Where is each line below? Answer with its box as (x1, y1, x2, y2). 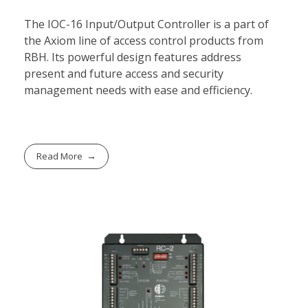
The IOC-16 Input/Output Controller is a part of (24, 16, 269, 32)
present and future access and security (24, 66, 223, 81)
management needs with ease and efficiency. (24, 82, 252, 98)
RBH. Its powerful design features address (24, 49, 241, 65)
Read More (36, 149, 83, 162)
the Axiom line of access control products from (24, 33, 263, 48)
